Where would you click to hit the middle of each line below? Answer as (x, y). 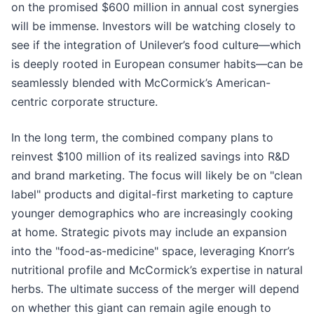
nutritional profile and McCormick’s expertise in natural (157, 270)
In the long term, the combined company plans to (142, 138)
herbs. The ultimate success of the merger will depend (155, 289)
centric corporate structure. (84, 102)
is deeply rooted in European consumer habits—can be (157, 64)
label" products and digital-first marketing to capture (152, 194)
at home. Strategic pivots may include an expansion (149, 232)
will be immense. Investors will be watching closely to (153, 26)
